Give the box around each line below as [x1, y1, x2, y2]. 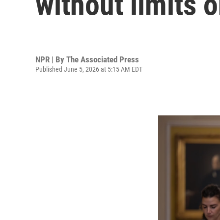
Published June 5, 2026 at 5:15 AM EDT [35, 65, 142, 73]
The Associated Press [66, 54, 139, 64]
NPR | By [35, 54, 66, 64]
